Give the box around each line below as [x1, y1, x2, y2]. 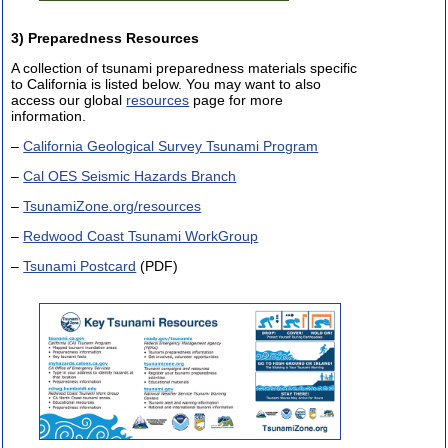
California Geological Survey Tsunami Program [23, 138, 319, 155]
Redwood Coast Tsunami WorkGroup [23, 228, 259, 245]
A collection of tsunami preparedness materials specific [11, 60, 358, 77]
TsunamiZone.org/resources [23, 198, 202, 215]
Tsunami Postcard [23, 258, 137, 275]
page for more [189, 92, 284, 109]
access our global [11, 92, 127, 109]
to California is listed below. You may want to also [11, 76, 322, 93]
